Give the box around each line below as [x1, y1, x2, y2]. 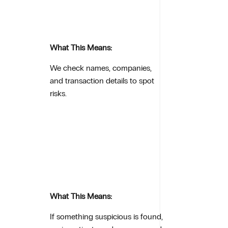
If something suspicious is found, [50, 211, 163, 221]
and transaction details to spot [50, 75, 155, 85]
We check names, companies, [50, 63, 152, 73]
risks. [50, 88, 67, 98]
